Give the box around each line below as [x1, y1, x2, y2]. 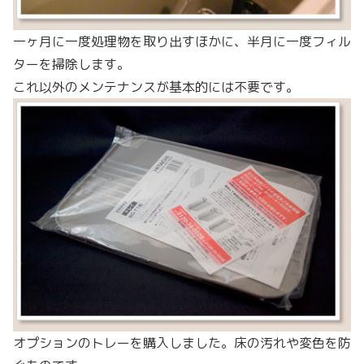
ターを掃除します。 [13, 54, 130, 73]
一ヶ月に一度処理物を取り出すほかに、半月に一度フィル [13, 32, 351, 50]
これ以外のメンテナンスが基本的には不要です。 [13, 77, 299, 96]
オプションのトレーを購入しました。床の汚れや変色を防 [13, 333, 351, 352]
